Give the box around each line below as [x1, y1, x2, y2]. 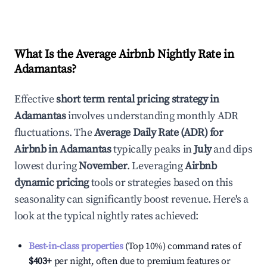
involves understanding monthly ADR [66, 109, 238, 123]
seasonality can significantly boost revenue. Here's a [14, 193, 249, 206]
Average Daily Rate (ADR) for [94, 126, 223, 139]
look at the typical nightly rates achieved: [14, 209, 198, 223]
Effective [14, 92, 56, 106]
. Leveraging [127, 159, 183, 173]
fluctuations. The [14, 126, 94, 139]
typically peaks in [111, 142, 192, 156]
